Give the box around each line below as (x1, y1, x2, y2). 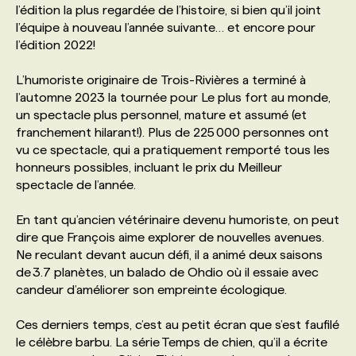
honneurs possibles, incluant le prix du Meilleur (16, 160, 282, 174)
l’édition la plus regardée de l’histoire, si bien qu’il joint (16, 2, 321, 17)
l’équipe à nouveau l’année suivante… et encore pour (16, 20, 315, 34)
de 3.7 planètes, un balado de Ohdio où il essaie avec (16, 265, 319, 279)
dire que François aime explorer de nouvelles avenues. (16, 230, 324, 244)
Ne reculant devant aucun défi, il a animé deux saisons (16, 247, 323, 261)
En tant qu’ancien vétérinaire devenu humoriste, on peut (16, 212, 339, 226)
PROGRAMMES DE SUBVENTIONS (51, 31, 249, 44)
